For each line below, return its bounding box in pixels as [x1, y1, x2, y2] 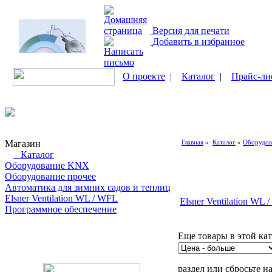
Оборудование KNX [5, 160, 89, 171]
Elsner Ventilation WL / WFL [5, 193, 118, 203]
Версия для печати [150, 25, 229, 36]
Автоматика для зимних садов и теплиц [5, 182, 171, 192]
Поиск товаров [5, 226, 69, 236]
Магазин [5, 138, 41, 149]
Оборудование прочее [5, 171, 96, 182]
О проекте [123, 71, 165, 81]
